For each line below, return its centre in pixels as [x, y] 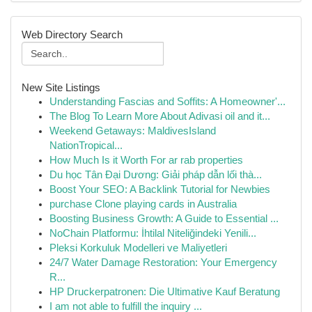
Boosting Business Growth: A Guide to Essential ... [164, 219]
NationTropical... [86, 146]
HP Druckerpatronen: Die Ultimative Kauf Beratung [165, 292]
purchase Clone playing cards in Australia [143, 204]
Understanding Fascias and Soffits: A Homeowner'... [167, 102]
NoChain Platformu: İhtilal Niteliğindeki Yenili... [153, 233]
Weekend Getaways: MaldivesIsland [133, 131]
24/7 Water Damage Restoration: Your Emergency [163, 263]
